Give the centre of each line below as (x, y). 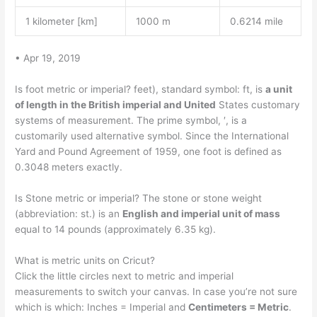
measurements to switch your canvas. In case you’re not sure (156, 291)
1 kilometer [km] (61, 21)
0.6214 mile (256, 21)
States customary (258, 105)
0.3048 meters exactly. (69, 167)
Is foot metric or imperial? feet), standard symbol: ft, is (140, 90)
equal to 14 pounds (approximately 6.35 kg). (116, 229)
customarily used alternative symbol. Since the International (152, 136)
